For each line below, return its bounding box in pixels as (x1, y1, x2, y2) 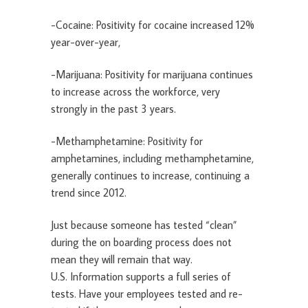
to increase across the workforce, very (51, 85, 220, 99)
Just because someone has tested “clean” (51, 218, 237, 232)
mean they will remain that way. (51, 252, 192, 267)
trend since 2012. (51, 186, 129, 200)
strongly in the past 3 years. (51, 102, 176, 116)
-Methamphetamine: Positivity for (51, 134, 203, 148)
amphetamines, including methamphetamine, (51, 151, 254, 166)
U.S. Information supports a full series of (51, 269, 231, 284)
